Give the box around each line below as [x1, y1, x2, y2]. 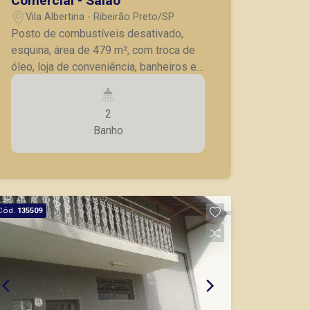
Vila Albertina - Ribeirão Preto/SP [26, 11, 175, 23]
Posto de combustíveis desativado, [11, 26, 184, 40]
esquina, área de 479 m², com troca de [11, 43, 196, 57]
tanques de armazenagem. [11, 76, 139, 90]
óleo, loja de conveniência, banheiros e [11, 60, 197, 73]
